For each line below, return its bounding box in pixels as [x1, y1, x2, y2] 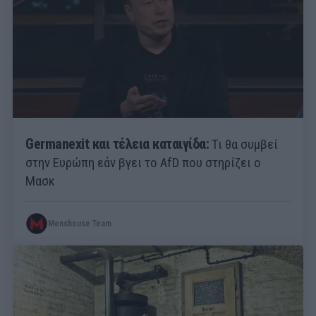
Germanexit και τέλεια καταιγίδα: [25, 135, 209, 152]
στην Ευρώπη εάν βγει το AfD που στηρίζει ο [25, 154, 261, 171]
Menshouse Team [48, 218, 111, 229]
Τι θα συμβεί [209, 135, 278, 152]
